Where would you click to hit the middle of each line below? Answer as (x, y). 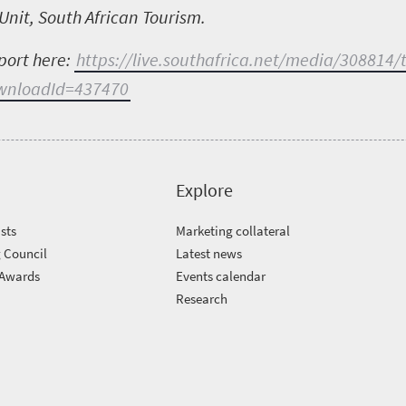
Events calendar (221, 276)
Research (202, 299)
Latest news (209, 253)
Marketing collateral (233, 231)
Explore (205, 190)
